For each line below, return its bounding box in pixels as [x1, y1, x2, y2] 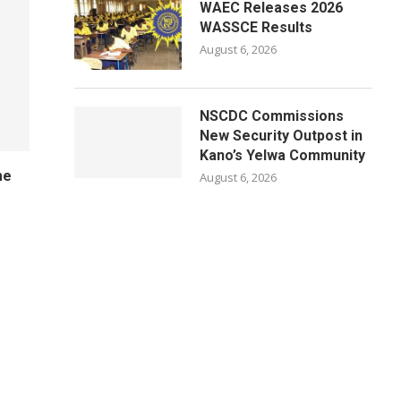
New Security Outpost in [200, 127, 363, 144]
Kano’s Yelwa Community [200, 147, 366, 164]
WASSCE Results [200, 19, 313, 36]
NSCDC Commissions [200, 107, 345, 124]
